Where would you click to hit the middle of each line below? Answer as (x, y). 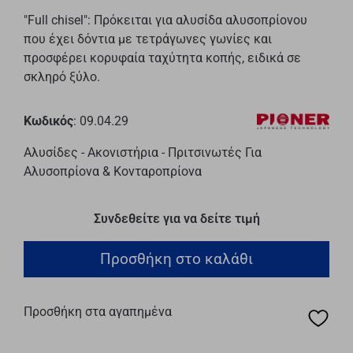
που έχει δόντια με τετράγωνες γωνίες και (148, 39)
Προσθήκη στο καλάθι (176, 258)
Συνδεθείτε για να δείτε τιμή (176, 218)
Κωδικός (48, 121)
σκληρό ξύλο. (62, 76)
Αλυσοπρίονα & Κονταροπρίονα (113, 171)
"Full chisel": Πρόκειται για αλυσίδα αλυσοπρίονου (165, 20)
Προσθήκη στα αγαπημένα (98, 311)
